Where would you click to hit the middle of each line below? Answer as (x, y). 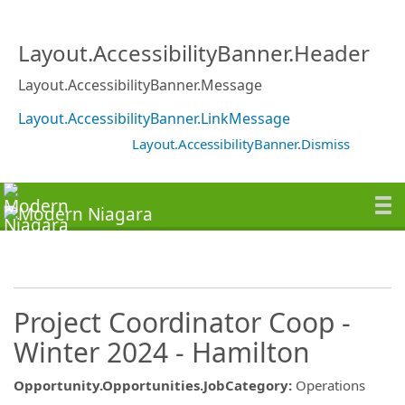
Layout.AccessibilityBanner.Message (140, 85)
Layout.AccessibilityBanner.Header (194, 53)
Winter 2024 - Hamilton (162, 352)
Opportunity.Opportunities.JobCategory (151, 385)
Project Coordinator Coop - (182, 322)
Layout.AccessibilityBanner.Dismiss (241, 143)
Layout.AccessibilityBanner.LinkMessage (154, 118)
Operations (330, 385)
